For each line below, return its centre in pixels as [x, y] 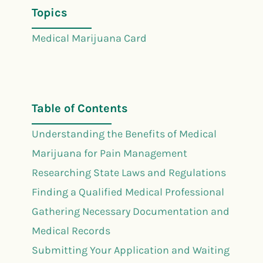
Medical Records [71, 230]
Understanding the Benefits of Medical [124, 134]
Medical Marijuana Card [89, 38]
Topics [50, 12]
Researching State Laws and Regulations [129, 172]
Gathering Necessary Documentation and [131, 211]
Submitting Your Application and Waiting [131, 250]
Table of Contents [80, 108]
